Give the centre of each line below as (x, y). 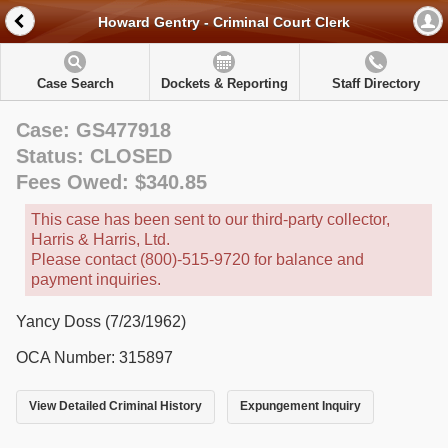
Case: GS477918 (93, 130)
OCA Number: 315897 (94, 357)
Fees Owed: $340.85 (111, 182)
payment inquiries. (96, 279)
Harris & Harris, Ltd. (100, 239)
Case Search (75, 83)
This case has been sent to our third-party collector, (210, 219)
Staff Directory (375, 83)
